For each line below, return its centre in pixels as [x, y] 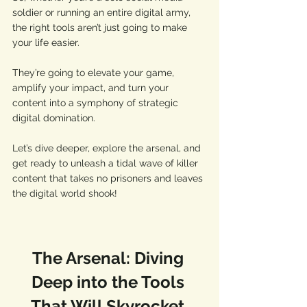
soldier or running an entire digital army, [103, 12]
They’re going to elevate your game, [95, 73]
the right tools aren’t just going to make [101, 27]
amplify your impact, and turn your [92, 88]
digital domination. [55, 118]
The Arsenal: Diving [110, 258]
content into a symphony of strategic [97, 103]
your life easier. [47, 42]
